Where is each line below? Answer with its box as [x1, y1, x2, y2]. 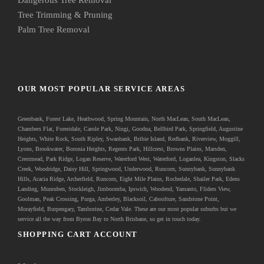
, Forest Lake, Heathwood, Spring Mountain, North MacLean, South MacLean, [42, 115, 230, 122]
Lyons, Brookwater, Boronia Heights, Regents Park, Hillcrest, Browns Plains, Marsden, [18, 145, 227, 152]
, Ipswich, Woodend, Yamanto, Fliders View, [125, 185, 231, 192]
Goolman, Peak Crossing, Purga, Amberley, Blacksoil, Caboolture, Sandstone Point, [18, 195, 219, 202]
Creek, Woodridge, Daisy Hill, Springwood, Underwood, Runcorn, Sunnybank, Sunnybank [18, 165, 235, 172]
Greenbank [18, 115, 42, 122]
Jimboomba [97, 185, 125, 192]
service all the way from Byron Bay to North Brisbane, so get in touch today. [18, 215, 201, 222]
